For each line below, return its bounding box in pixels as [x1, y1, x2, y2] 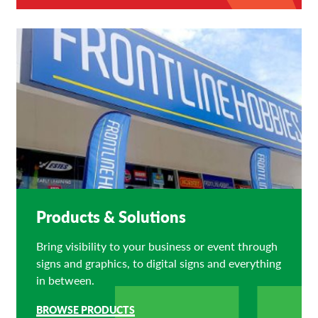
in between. [35, 271, 94, 288]
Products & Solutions [35, 205, 186, 229]
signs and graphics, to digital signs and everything [35, 254, 281, 271]
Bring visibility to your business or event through [35, 237, 278, 254]
